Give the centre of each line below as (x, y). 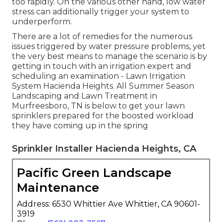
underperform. (42, 21)
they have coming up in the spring (80, 125)
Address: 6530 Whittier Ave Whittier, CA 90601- (109, 204)
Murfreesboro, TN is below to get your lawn (98, 106)
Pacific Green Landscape (94, 172)
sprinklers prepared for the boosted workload (103, 115)
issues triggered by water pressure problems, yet (109, 46)
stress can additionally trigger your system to (101, 11)
